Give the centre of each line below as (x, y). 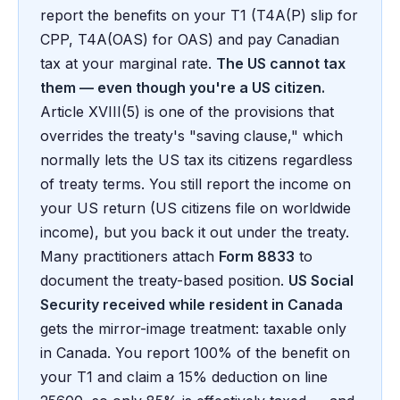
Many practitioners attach (129, 257)
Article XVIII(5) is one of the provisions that (187, 112)
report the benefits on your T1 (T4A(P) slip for (199, 16)
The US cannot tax (281, 64)
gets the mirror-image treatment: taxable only (193, 329)
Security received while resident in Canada (192, 305)
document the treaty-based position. (164, 281)
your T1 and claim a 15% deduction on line (184, 377)
